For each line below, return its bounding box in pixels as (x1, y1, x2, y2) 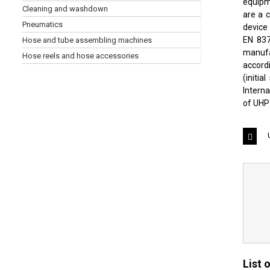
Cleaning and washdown (22, 4, 108, 13)
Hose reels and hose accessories (22, 51, 139, 60)
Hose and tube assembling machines (22, 36, 152, 45)
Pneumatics (22, 20, 63, 29)
